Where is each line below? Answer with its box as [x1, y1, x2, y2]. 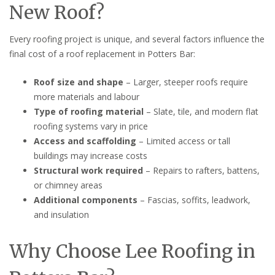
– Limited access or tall [136, 134, 230, 147]
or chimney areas [34, 179, 103, 191]
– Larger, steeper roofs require [123, 76, 248, 88]
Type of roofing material [34, 105, 144, 117]
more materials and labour [34, 90, 139, 103]
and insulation [34, 208, 89, 220]
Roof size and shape [34, 76, 123, 88]
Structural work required [34, 164, 143, 176]
